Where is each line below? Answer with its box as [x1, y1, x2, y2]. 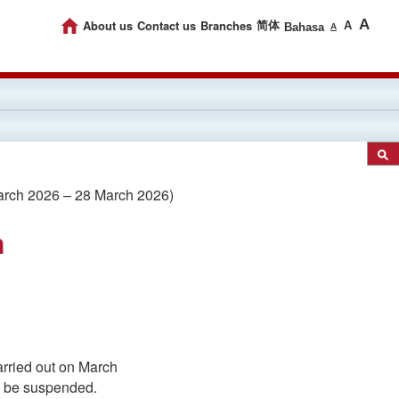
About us [83, 17, 133, 34]
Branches [200, 17, 252, 34]
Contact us [137, 17, 196, 34]
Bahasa [284, 20, 324, 34]
